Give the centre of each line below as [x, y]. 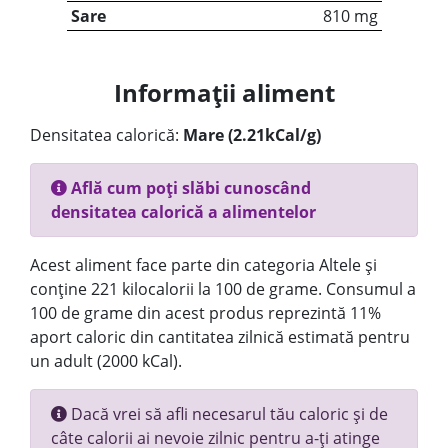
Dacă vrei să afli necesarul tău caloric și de [227, 414]
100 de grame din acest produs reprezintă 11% [205, 313]
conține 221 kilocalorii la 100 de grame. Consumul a [223, 289]
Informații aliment [224, 92]
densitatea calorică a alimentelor [183, 212]
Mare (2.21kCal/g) [252, 135]
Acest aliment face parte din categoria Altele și [203, 265]
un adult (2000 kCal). [106, 361]
